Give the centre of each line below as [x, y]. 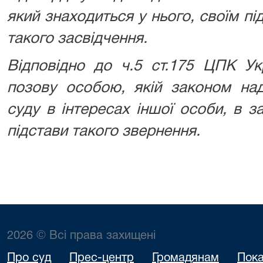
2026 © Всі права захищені [81, 236]
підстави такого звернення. [104, 131]
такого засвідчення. [77, 39]
